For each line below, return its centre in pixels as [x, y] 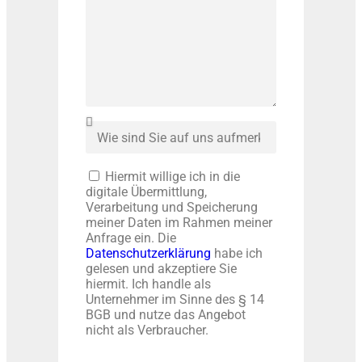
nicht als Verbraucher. [147, 330]
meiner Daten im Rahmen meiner [179, 223]
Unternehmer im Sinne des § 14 [175, 300]
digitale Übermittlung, [146, 192]
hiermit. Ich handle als [148, 284]
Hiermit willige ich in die [172, 177]
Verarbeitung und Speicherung [171, 208]
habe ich [236, 254]
